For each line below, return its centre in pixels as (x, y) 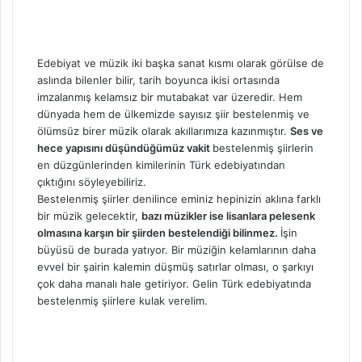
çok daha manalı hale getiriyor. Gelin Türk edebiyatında (174, 283)
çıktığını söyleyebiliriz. (92, 181)
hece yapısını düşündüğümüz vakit (125, 147)
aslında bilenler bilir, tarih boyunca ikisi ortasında (158, 80)
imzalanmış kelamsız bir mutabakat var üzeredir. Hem (170, 97)
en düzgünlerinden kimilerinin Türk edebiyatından (161, 164)
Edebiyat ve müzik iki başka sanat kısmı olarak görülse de (181, 63)
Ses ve (307, 130)
